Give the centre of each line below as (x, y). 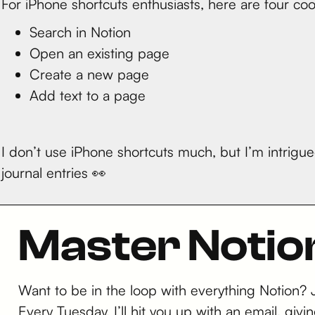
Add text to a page (88, 95)
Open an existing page (99, 53)
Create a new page (89, 74)
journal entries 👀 (54, 172)
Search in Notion (80, 32)
